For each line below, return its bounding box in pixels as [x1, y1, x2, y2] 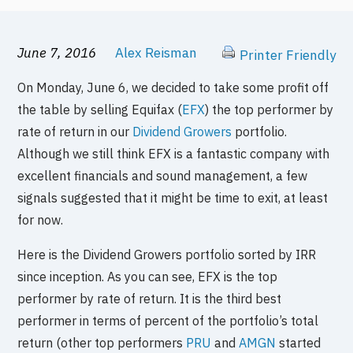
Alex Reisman [115, 44, 198, 62]
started [276, 335, 321, 351]
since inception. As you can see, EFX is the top [17, 269, 278, 285]
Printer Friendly [239, 46, 336, 65]
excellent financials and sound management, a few [17, 168, 308, 184]
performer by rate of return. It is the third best [17, 291, 282, 307]
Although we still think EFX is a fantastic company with [17, 146, 330, 162]
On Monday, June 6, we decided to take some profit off [17, 80, 329, 96]
